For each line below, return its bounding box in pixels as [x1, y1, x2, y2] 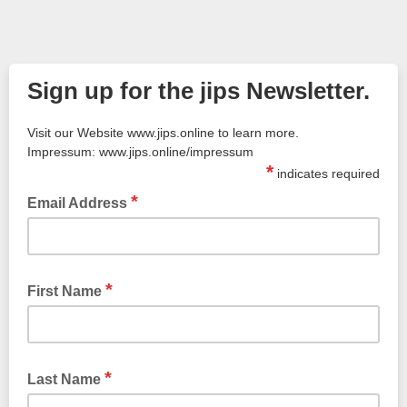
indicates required [273, 166, 380, 181]
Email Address [27, 195, 131, 211]
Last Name [27, 372, 104, 387]
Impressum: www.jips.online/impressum [27, 144, 253, 159]
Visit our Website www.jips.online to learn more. [27, 125, 299, 140]
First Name [27, 283, 105, 299]
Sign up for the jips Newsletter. [27, 77, 370, 104]
